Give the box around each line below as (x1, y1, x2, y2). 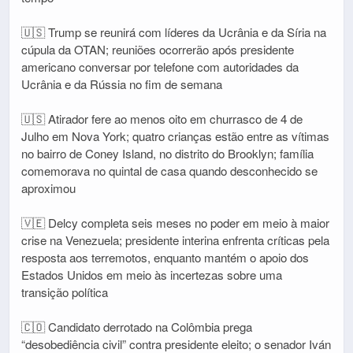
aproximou (21, 180, 76, 197)
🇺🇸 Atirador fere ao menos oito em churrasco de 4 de (21, 110, 303, 128)
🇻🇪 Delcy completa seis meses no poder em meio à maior (21, 214, 329, 232)
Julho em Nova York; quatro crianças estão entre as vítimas (21, 128, 329, 145)
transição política (21, 284, 108, 301)
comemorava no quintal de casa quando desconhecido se (21, 162, 318, 180)
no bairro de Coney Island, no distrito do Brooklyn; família (21, 145, 314, 162)
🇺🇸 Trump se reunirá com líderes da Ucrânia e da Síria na (21, 24, 326, 41)
